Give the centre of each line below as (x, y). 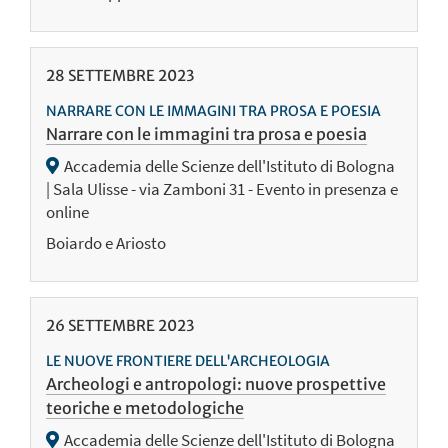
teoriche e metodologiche (145, 407)
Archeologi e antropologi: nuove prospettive (216, 383)
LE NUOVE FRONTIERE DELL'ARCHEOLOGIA (188, 360)
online (67, 211)
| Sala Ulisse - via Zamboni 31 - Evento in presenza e (222, 188)
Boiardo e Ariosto (106, 242)
